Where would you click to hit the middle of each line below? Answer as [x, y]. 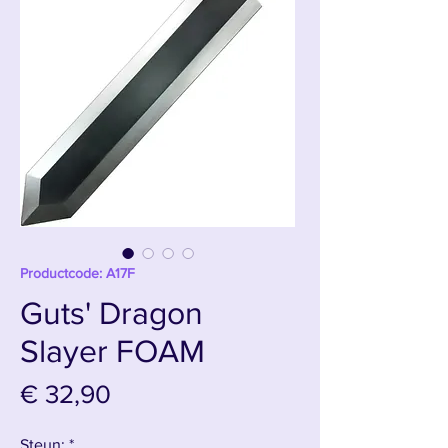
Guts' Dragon [111, 312]
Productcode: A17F [77, 273]
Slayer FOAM [112, 350]
